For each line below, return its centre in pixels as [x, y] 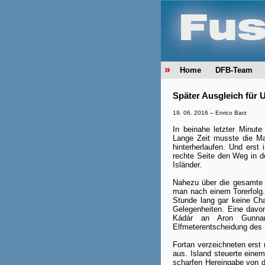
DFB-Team [234, 70]
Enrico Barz [231, 113]
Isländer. [187, 165]
